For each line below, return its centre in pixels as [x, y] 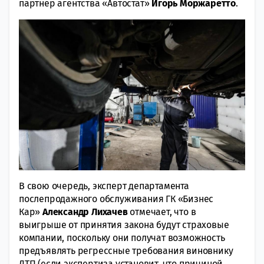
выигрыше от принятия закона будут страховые [124, 225]
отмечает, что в [163, 212]
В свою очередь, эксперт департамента [104, 186]
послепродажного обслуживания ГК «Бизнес [116, 199]
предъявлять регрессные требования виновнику [126, 250]
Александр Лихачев [86, 212]
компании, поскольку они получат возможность [122, 237]
